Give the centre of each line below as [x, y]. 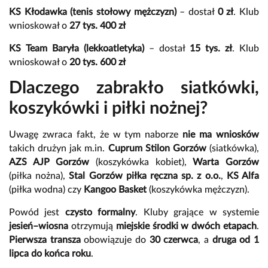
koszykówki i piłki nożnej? [108, 108]
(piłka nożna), [39, 176]
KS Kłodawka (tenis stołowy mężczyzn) [93, 12]
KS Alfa [243, 176]
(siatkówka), [233, 148]
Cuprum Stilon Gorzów [157, 148]
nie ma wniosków [221, 134]
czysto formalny [100, 212]
